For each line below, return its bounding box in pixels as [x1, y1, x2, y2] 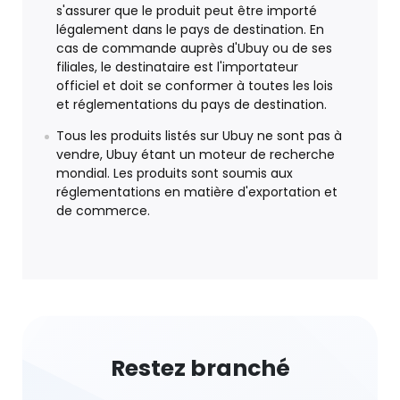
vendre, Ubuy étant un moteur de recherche [56, 146, 335, 164]
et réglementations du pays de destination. [56, 96, 327, 114]
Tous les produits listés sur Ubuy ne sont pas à [56, 127, 342, 146]
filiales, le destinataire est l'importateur [56, 58, 298, 77]
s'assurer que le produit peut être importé [56, 2, 317, 21]
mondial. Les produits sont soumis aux [56, 164, 293, 183]
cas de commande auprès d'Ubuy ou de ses [56, 39, 332, 58]
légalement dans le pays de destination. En [56, 21, 324, 39]
